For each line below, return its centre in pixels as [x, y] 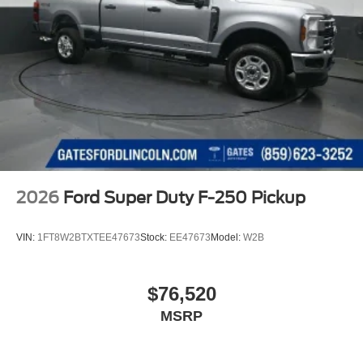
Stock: [155, 238]
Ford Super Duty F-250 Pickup [184, 197]
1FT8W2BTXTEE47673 [89, 238]
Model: [227, 238]
